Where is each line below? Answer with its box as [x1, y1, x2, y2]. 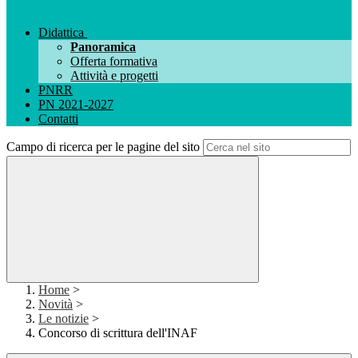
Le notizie [38, 312, 89, 326]
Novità [38, 297, 73, 312]
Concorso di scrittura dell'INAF [38, 326, 197, 340]
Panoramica [70, 40, 136, 54]
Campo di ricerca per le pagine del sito [6, 140, 200, 154]
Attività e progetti [70, 69, 158, 83]
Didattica [38, 26, 84, 40]
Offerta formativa [70, 54, 157, 69]
